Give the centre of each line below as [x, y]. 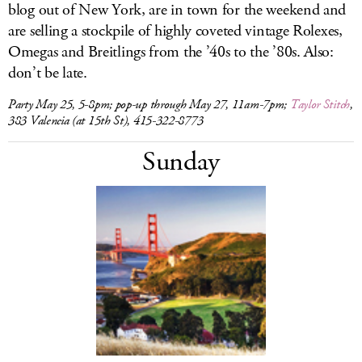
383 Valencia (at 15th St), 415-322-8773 [106, 121]
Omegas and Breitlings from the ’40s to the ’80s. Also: [171, 52]
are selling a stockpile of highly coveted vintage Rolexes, [175, 31]
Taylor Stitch [320, 105]
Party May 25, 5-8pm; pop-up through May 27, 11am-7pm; [149, 105]
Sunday [181, 162]
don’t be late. [48, 73]
